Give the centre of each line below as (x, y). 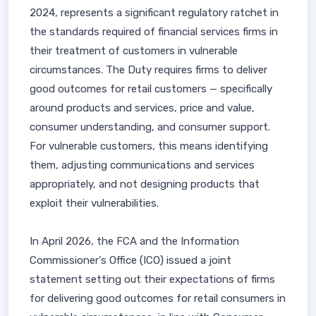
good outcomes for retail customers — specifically (151, 89)
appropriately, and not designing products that (145, 184)
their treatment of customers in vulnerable (134, 51)
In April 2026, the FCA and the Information (134, 241)
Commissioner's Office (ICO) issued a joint (130, 260)
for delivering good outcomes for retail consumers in (158, 298)
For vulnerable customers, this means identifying (149, 146)
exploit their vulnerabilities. (94, 203)
